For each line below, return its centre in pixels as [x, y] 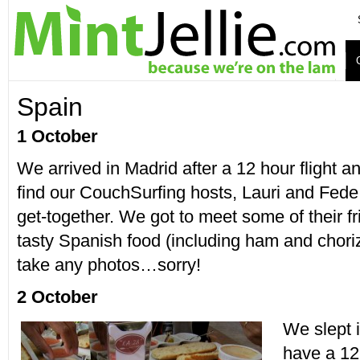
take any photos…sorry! [108, 265]
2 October [57, 297]
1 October [57, 136]
